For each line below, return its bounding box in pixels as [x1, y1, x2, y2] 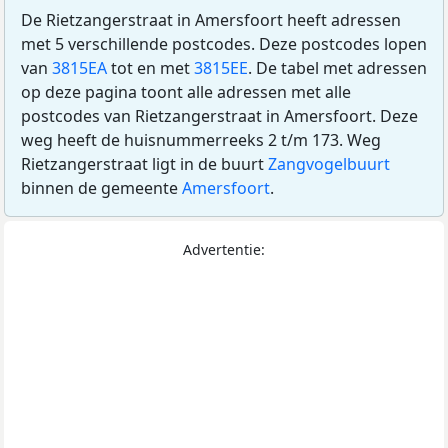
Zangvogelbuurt [268, 153, 390, 176]
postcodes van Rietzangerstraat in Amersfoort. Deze [21, 105, 418, 128]
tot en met [107, 57, 194, 80]
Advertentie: [183, 240, 265, 260]
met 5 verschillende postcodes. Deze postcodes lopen [21, 33, 427, 56]
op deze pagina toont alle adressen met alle [21, 81, 351, 104]
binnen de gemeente [21, 177, 182, 200]
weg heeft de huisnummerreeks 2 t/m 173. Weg [21, 129, 381, 152]
